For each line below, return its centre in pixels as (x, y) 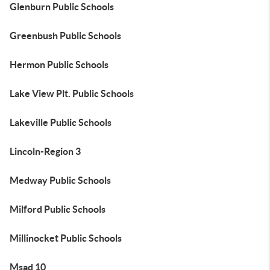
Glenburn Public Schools (62, 7)
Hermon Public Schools (59, 64)
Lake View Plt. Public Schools (72, 93)
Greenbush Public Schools (65, 36)
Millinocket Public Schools (66, 238)
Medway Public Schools (60, 180)
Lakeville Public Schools (61, 122)
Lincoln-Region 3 (45, 151)
